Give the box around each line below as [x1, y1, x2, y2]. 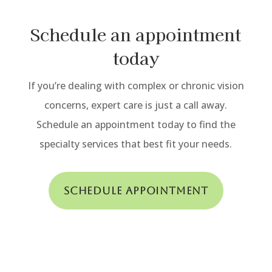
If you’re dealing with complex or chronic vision [27, 78, 244, 92]
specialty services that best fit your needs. [39, 137, 233, 151]
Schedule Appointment [63, 184, 208, 197]
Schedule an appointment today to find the [36, 117, 236, 131]
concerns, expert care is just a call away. [44, 98, 228, 112]
